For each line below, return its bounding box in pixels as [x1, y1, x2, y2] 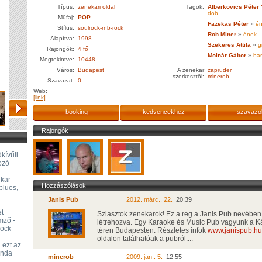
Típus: [57, 4, 74, 10]
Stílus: [57, 25, 74, 31]
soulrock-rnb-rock [78, 25, 123, 31]
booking [65, 108, 88, 115]
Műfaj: [58, 14, 74, 20]
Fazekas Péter [208, 20, 249, 27]
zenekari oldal [78, 4, 115, 10]
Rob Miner [208, 31, 236, 37]
